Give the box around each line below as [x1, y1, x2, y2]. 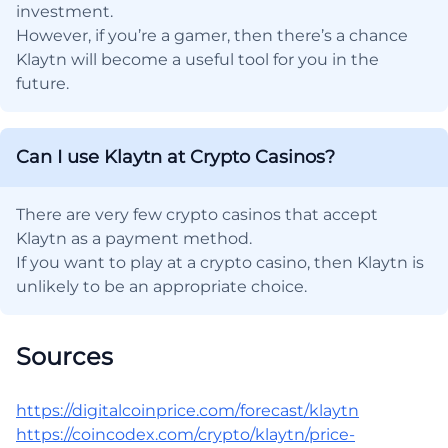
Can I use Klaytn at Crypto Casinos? [16, 145, 335, 168]
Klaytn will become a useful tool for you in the [16, 49, 379, 69]
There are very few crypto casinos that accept [16, 204, 378, 224]
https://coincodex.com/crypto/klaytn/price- [16, 424, 355, 444]
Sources [16, 341, 113, 371]
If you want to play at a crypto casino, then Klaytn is [16, 252, 424, 272]
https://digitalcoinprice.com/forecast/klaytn [16, 400, 359, 420]
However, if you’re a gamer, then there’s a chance [16, 25, 408, 45]
